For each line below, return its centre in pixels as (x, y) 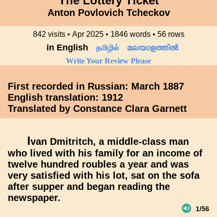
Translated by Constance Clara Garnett (97, 108)
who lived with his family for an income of (105, 153)
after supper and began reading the (89, 186)
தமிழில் (108, 48)
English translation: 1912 (65, 97)
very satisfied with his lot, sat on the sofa (104, 175)
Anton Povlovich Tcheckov (108, 13)
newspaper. (34, 198)
